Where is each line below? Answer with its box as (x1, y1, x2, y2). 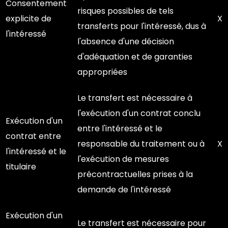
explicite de (6, 13, 51, 24)
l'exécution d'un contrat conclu (77, 107, 201, 119)
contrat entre (6, 130, 61, 142)
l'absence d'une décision (77, 36, 174, 47)
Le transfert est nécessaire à (77, 92, 192, 104)
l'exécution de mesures (77, 153, 169, 165)
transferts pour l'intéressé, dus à (77, 20, 206, 32)
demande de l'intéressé (77, 184, 171, 195)
